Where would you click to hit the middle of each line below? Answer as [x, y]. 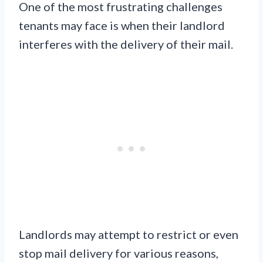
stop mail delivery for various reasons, [119, 253]
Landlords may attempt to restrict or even [129, 234]
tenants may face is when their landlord [122, 25]
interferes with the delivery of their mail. [126, 44]
